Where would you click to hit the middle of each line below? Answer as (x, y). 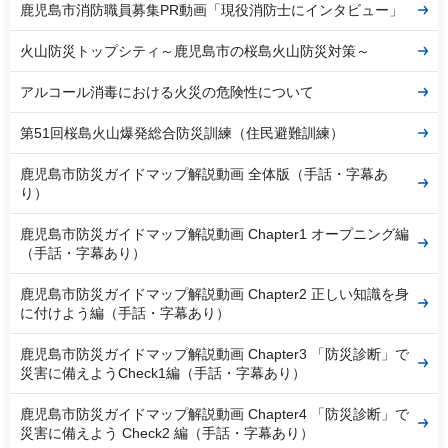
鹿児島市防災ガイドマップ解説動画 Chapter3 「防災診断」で (214, 353)
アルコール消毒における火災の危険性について (167, 91)
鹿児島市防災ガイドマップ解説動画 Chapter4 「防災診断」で (214, 413)
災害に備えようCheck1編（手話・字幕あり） (163, 372)
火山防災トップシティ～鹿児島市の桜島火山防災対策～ (195, 50)
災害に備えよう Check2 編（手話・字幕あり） (167, 432)
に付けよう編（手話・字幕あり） (125, 312)
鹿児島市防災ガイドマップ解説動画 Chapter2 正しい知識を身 (214, 293)
